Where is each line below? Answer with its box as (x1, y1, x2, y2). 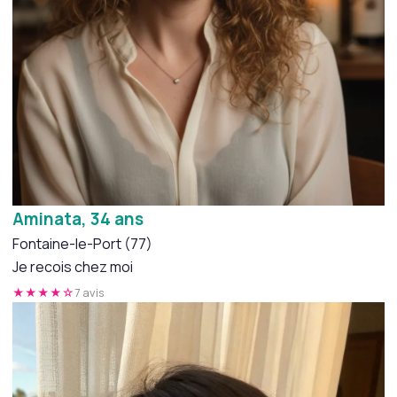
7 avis (74, 284, 105, 300)
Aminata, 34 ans (12, 206, 144, 230)
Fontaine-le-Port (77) (12, 233, 152, 253)
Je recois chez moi (12, 256, 133, 276)
